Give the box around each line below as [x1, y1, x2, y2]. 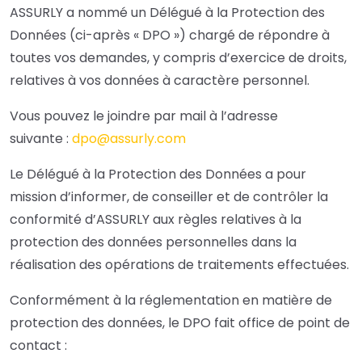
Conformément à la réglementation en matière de [10, 291, 332, 310]
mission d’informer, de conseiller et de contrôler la [10, 187, 328, 207]
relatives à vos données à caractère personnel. [10, 71, 309, 90]
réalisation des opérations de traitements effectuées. [10, 255, 349, 275]
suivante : [10, 129, 72, 149]
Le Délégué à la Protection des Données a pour [10, 165, 306, 184]
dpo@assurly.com [72, 129, 186, 149]
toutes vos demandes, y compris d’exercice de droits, [10, 48, 347, 68]
